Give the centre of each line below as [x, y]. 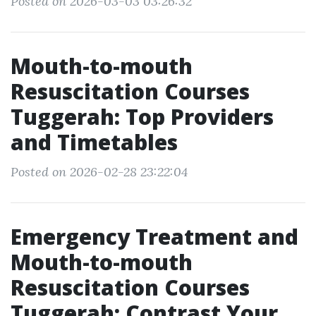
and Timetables [94, 142]
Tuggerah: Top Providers [142, 117]
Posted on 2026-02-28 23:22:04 [99, 172]
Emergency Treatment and [154, 237]
